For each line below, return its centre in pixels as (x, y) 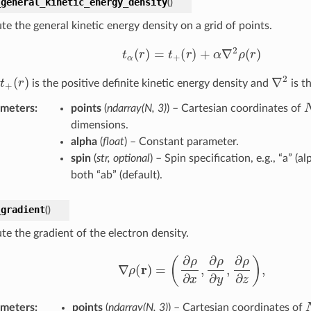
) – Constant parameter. (181, 142)
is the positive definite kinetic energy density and (150, 84)
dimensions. (99, 125)
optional (131, 159)
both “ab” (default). (116, 175)
